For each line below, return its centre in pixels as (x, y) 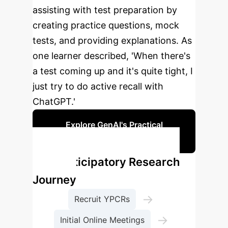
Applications (114, 137)
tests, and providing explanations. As (112, 40)
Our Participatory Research (106, 162)
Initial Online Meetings (102, 220)
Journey (54, 180)
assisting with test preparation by (105, 10)
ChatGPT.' (54, 102)
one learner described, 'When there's (111, 56)
